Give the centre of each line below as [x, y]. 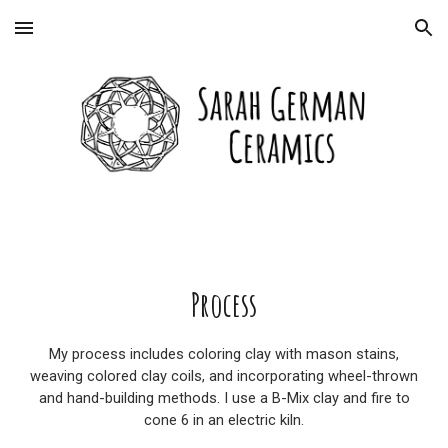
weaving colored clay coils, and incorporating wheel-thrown [224, 376]
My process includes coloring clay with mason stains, [224, 354]
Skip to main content [87, 37]
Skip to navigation [369, 37]
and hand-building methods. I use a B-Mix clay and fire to [224, 398]
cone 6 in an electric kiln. [224, 420]
